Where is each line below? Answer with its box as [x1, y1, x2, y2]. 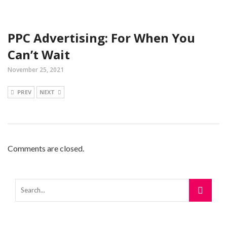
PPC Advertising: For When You [8, 29, 195, 47]
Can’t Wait [8, 46, 70, 63]
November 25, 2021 [8, 65, 64, 74]
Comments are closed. [8, 143, 84, 154]
